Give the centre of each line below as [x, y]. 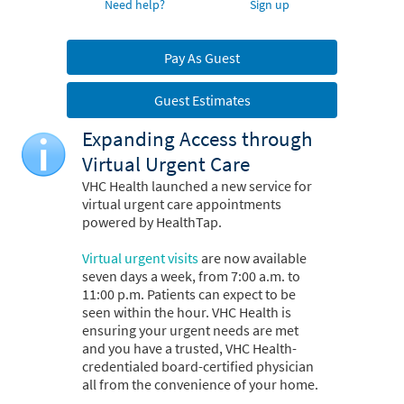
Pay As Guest [202, 57]
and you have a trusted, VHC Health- [189, 349]
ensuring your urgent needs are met [190, 331]
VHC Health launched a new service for [197, 186]
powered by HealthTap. [152, 222]
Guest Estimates [202, 101]
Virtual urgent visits [140, 258]
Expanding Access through [197, 139]
